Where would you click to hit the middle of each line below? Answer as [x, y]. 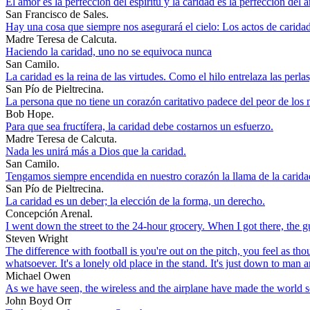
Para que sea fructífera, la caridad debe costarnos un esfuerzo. [139, 126]
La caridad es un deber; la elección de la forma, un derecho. [135, 201]
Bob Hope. [30, 113]
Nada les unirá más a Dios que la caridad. [96, 151]
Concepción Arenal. [49, 213]
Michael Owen [38, 275]
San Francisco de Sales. [57, 14]
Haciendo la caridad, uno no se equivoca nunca [109, 51]
